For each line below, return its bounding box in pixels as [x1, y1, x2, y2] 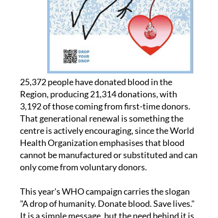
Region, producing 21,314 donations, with [19, 89, 177, 100]
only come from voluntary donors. [19, 162, 147, 173]
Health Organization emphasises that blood [19, 137, 184, 148]
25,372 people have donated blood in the [19, 76, 172, 88]
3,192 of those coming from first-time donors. [19, 101, 190, 112]
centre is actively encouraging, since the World [19, 125, 194, 136]
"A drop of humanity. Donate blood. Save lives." [19, 198, 195, 209]
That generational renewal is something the [19, 113, 183, 124]
